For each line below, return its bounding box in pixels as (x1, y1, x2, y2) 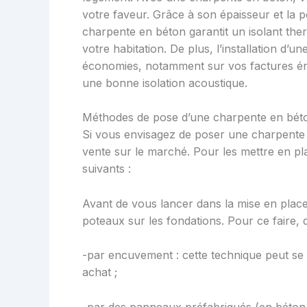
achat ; (82, 265, 117, 280)
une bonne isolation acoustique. (82, 75, 247, 90)
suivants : (82, 162, 131, 176)
